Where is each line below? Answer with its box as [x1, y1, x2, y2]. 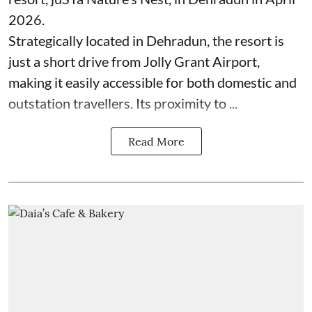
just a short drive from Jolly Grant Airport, [8, 53, 260, 70]
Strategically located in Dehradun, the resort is [8, 32, 284, 49]
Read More [127, 134, 185, 148]
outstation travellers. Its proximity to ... [8, 95, 237, 111]
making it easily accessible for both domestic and [8, 74, 297, 91]
